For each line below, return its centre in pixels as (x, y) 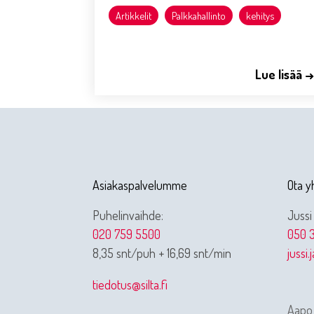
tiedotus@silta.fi (130, 285)
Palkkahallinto (199, 16)
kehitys (260, 16)
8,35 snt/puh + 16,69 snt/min (162, 253)
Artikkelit (134, 16)
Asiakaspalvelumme (140, 185)
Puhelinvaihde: (128, 216)
